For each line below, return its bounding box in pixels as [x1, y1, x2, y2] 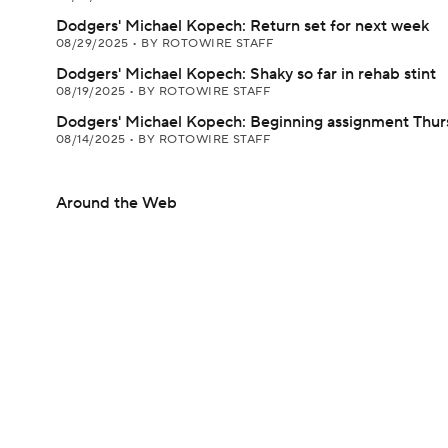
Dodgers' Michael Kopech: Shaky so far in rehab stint [56, 64, 436, 84]
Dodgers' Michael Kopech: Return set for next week [56, 16, 429, 36]
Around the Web [56, 193, 177, 213]
